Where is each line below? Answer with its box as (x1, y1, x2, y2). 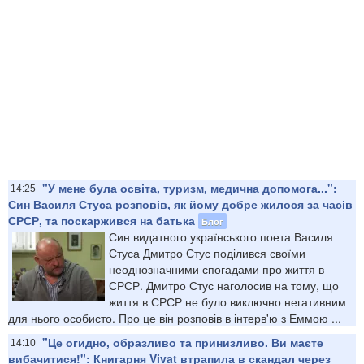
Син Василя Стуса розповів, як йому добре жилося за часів (8, 195, 353, 212)
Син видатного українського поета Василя (109, 227, 333, 245)
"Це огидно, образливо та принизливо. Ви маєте (42, 333, 323, 350)
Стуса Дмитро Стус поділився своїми (109, 244, 305, 261)
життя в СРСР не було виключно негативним (109, 292, 346, 310)
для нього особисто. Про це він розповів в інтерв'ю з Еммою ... (8, 309, 341, 326)
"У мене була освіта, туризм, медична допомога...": (42, 179, 337, 196)
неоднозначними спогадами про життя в (109, 260, 324, 277)
